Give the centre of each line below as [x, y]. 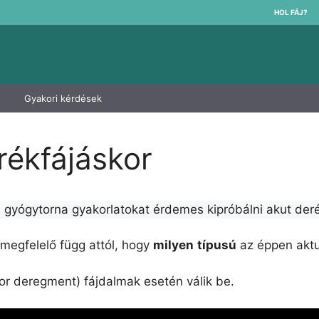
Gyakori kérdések [63, 98]
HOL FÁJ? [291, 12]
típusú [217, 245]
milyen [173, 245]
